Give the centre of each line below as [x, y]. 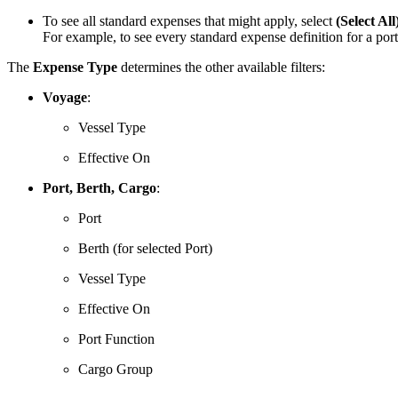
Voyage [65, 98]
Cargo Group [115, 370]
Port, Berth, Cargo [99, 188]
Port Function [116, 339]
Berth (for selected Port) [145, 249]
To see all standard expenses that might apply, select [189, 21]
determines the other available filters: [223, 68]
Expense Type [75, 68]
